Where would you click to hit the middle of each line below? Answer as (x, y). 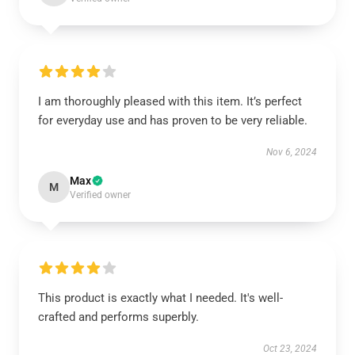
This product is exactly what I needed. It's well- (160, 298)
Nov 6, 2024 (292, 152)
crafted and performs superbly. (118, 317)
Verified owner (100, 195)
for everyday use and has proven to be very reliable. (173, 120)
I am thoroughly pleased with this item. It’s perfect (170, 101)
